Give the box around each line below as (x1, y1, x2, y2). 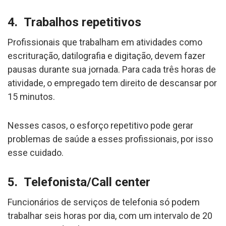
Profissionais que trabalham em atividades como (8, 36, 202, 47)
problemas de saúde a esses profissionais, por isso (8, 133, 213, 144)
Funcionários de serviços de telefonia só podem (8, 196, 200, 207)
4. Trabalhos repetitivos (8, 15, 141, 29)
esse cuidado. (8, 147, 64, 158)
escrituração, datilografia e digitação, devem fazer (8, 50, 205, 61)
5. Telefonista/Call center (8, 175, 150, 189)
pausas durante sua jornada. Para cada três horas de (8, 64, 216, 75)
